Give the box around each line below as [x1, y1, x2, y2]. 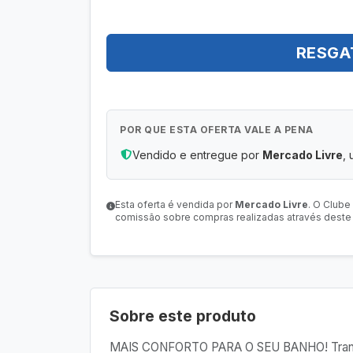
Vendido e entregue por [132, 148, 262, 162]
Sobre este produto [110, 307, 256, 325]
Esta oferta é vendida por [115, 199, 235, 210]
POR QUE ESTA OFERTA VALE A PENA [120, 124, 314, 136]
